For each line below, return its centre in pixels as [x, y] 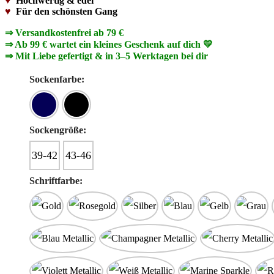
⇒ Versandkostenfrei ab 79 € [64, 32]
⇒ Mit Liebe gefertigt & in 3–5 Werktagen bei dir [106, 56]
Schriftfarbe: [56, 180]
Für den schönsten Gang [67, 11]
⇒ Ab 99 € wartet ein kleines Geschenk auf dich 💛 [109, 44]
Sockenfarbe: [57, 79]
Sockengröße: [58, 130]
